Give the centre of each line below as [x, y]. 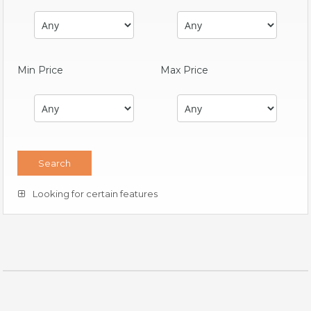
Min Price [40, 70]
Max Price [184, 70]
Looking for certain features [94, 194]
